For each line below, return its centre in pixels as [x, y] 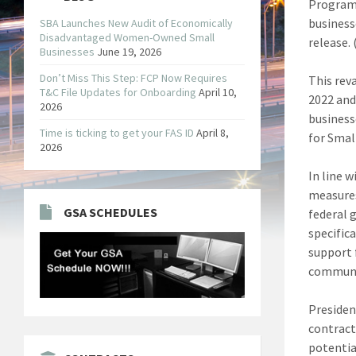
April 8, [213, 132]
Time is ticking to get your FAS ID [117, 132]
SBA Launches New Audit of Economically [136, 23]
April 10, [218, 92]
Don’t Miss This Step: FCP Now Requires [133, 77]
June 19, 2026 [129, 51]
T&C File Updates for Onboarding [118, 92]
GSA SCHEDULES [110, 212]
